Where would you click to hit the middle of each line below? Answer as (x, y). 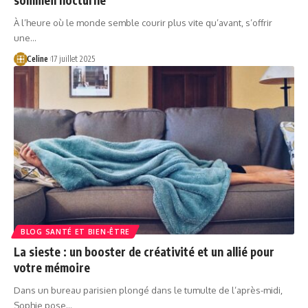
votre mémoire (52, 267)
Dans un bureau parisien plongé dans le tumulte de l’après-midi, (148, 290)
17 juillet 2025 (73, 58)
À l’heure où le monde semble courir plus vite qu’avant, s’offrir (143, 22)
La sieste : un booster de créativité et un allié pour (144, 251)
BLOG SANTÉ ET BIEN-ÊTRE (76, 231)
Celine (37, 58)
